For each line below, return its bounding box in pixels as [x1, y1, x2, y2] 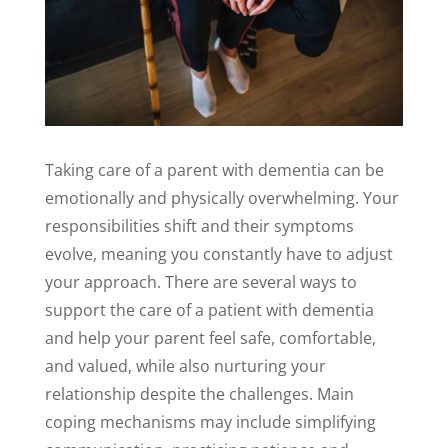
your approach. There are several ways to [44, 270, 357, 293]
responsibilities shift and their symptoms [44, 214, 354, 237]
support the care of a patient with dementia [44, 298, 374, 321]
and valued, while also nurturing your [44, 354, 326, 377]
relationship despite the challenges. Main [44, 382, 354, 405]
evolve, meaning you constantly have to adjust [44, 242, 393, 265]
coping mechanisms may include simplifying [44, 410, 376, 433]
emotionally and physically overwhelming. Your [44, 186, 399, 209]
